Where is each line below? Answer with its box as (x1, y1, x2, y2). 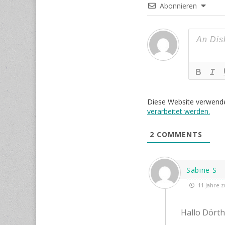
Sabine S (186, 165, 217, 175)
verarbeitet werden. (147, 106, 210, 116)
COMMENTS (154, 129, 202, 139)
